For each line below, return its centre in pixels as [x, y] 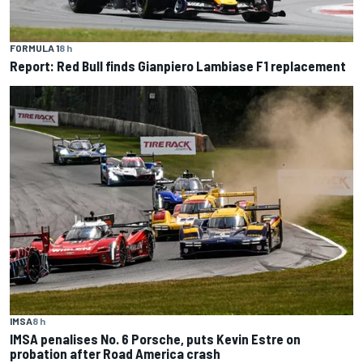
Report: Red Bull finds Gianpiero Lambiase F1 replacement [178, 66]
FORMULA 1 [34, 48]
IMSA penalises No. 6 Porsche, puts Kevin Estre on [155, 338]
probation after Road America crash [115, 353]
